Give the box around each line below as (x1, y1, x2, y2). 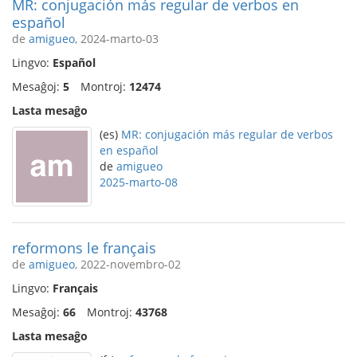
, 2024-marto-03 (75, 31, 159, 46)
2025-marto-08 (100, 175, 178, 190)
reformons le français (12, 238, 156, 257)
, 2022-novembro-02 (75, 257, 181, 272)
